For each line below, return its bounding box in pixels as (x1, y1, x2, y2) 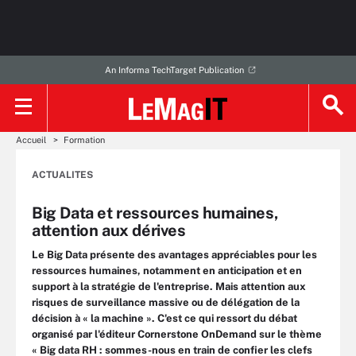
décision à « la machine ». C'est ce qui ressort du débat (32, 312, 297, 324)
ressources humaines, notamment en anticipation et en (32, 265, 302, 277)
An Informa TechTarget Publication (104, 65, 244, 75)
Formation (64, 135, 105, 145)
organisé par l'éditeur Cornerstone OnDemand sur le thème (32, 328, 322, 340)
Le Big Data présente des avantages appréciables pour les (32, 249, 317, 261)
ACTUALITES (32, 169, 93, 180)
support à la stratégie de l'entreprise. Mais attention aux (32, 281, 306, 292)
